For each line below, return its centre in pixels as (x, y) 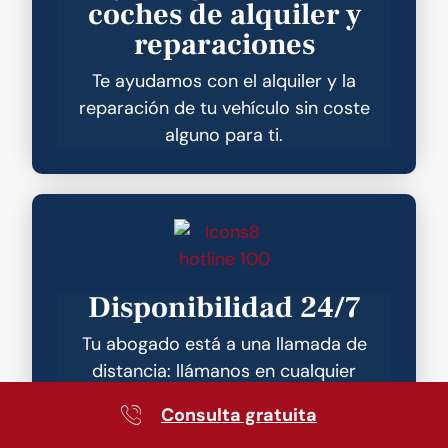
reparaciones (224, 44)
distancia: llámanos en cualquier (224, 370)
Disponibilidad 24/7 (224, 307)
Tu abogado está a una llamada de (224, 343)
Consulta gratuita (239, 414)
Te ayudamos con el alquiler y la (224, 80)
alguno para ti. (224, 134)
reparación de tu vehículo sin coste (224, 107)
